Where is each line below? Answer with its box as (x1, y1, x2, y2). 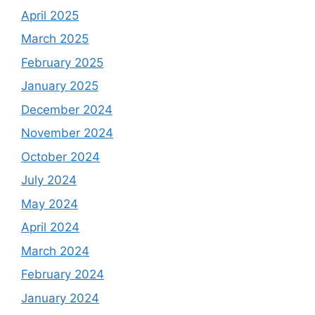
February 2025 (21, 55, 103, 70)
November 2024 (21, 126, 113, 140)
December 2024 (21, 102, 112, 117)
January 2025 (21, 79, 98, 93)
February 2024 (21, 267, 104, 281)
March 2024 (21, 243, 89, 258)
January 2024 (21, 290, 99, 305)
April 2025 (21, 8, 79, 22)
